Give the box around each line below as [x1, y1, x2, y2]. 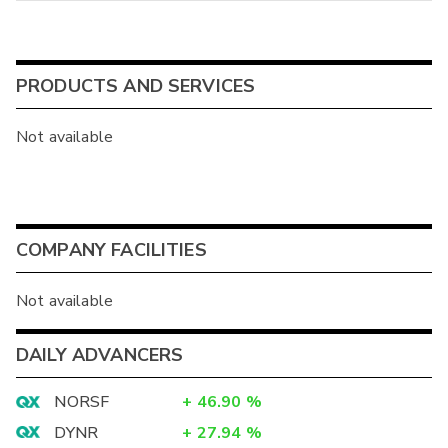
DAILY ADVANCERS [16, 342, 184, 367]
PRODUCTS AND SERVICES [16, 74, 256, 99]
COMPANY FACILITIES [16, 238, 207, 263]
